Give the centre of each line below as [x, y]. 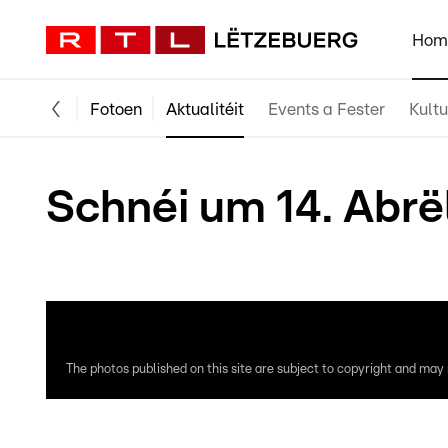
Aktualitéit [205, 109]
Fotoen [116, 109]
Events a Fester [326, 109]
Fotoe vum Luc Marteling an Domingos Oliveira [244, 269]
